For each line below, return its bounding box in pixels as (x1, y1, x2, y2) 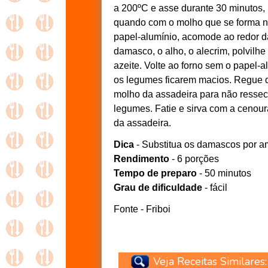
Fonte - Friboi (114, 204, 170, 214)
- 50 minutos (197, 168, 251, 178)
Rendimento (114, 154, 169, 164)
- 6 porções (169, 154, 219, 164)
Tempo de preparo (114, 168, 197, 178)
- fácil (202, 182, 227, 193)
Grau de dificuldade (114, 182, 202, 193)
